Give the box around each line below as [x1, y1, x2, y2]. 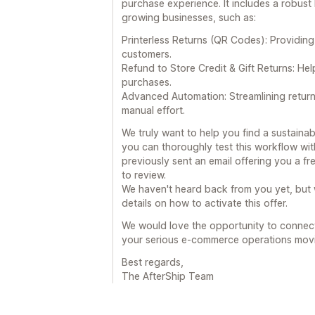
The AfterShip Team [122, 270, 214, 282]
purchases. [122, 76, 172, 88]
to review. [122, 169, 166, 181]
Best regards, [122, 256, 184, 268]
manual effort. [122, 104, 185, 116]
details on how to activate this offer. [122, 197, 288, 209]
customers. [122, 48, 172, 60]
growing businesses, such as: [122, 11, 256, 23]
